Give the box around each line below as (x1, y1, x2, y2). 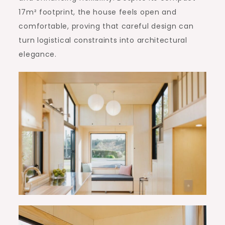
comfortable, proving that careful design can (19, 21, 194, 31)
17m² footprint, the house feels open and (19, 7, 177, 17)
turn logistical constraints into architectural (19, 35, 187, 45)
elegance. (19, 49, 57, 59)
